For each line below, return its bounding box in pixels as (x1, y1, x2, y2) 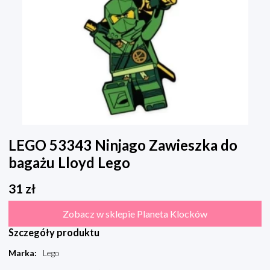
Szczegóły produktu (8, 227, 99, 239)
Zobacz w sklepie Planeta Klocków (63, 208, 207, 220)
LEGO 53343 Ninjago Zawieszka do (8, 136, 237, 154)
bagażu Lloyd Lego (8, 154, 130, 172)
